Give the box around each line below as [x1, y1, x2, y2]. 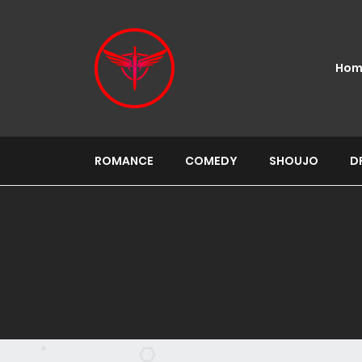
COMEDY [185, 153, 238, 169]
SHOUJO [269, 153, 318, 169]
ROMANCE [95, 153, 154, 169]
